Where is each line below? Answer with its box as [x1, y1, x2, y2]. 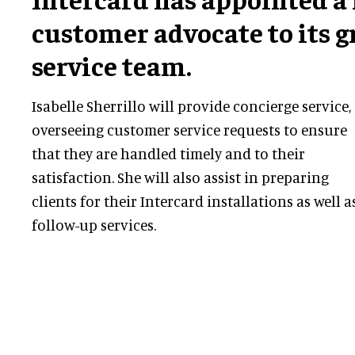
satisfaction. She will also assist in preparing [32, 168, 329, 187]
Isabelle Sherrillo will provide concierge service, [32, 97, 351, 116]
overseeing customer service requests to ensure [32, 120, 347, 139]
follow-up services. [32, 216, 156, 235]
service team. [32, 48, 192, 82]
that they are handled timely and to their [32, 144, 305, 163]
